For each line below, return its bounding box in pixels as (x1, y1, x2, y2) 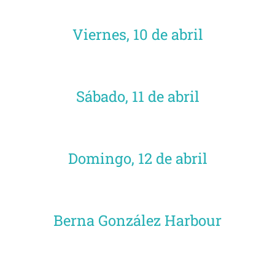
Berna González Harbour (53, 210, 222, 230)
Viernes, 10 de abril (72, 24, 203, 44)
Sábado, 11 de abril (76, 86, 199, 106)
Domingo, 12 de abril (68, 148, 207, 168)
